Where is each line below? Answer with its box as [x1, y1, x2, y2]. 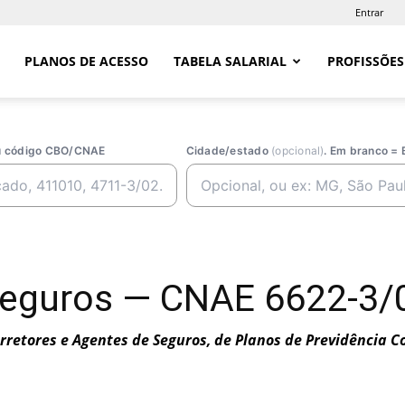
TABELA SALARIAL [174, 52, 287, 70]
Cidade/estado [185, 144, 272, 157]
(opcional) [271, 144, 325, 157]
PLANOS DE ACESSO [24, 52, 148, 70]
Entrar [355, 5, 383, 19]
